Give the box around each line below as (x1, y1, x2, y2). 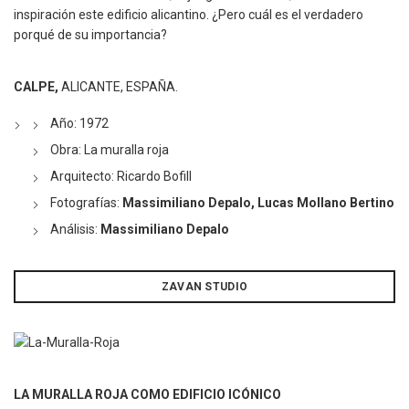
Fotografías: (50, 195, 122, 211)
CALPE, (14, 79, 58, 95)
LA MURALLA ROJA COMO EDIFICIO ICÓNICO (14, 387, 284, 403)
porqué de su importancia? (14, 27, 167, 43)
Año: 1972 (50, 116, 109, 131)
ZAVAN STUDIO (161, 280, 248, 294)
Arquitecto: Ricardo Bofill (50, 169, 192, 184)
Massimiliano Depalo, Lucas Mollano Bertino (122, 195, 394, 211)
